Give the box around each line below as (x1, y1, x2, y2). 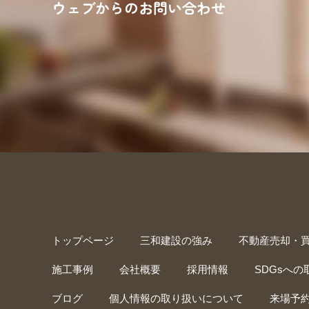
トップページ (52, 234, 114, 246)
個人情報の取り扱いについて (109, 292, 244, 304)
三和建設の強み (140, 234, 213, 246)
